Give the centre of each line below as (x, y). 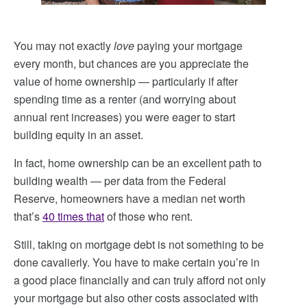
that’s (28, 216)
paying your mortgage (190, 46)
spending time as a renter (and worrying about (125, 99)
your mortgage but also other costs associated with (136, 298)
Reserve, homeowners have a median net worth (130, 198)
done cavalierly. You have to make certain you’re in (137, 262)
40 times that (73, 216)
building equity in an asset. (80, 135)
